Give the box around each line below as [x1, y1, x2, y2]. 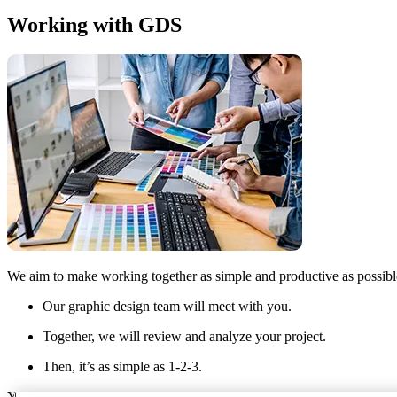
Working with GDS [7, 12, 182, 36]
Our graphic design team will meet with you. [43, 299, 292, 315]
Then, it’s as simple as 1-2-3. [43, 359, 202, 375]
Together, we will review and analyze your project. [43, 329, 326, 345]
